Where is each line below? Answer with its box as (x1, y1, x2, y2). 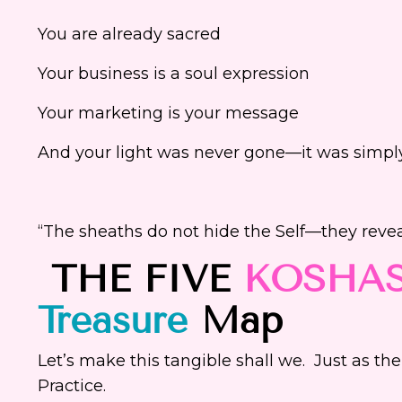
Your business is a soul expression (38, 64, 310, 84)
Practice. (38, 376, 110, 397)
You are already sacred (38, 24, 221, 45)
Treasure (38, 298, 188, 344)
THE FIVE (38, 257, 243, 302)
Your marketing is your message (38, 103, 299, 124)
